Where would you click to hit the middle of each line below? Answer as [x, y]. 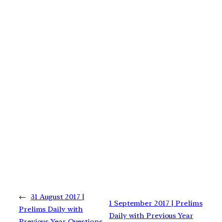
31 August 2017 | [57, 197]
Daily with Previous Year [151, 215]
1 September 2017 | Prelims [156, 203]
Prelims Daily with [51, 209]
